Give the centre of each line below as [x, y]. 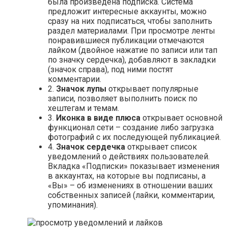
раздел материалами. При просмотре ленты [132, 31]
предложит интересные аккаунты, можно [127, 12]
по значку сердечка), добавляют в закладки [132, 60]
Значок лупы [81, 89]
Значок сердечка [91, 147]
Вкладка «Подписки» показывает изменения [134, 166]
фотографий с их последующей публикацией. [134, 137]
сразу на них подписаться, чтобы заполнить [130, 21]
